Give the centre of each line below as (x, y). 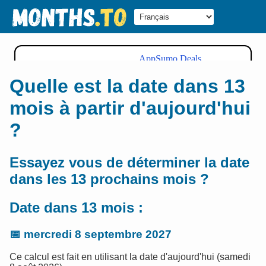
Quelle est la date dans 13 (127, 86)
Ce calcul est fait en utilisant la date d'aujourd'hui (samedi (130, 257)
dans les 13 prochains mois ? (109, 179)
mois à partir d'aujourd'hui (130, 108)
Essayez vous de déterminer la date (129, 162)
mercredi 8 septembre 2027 (98, 234)
